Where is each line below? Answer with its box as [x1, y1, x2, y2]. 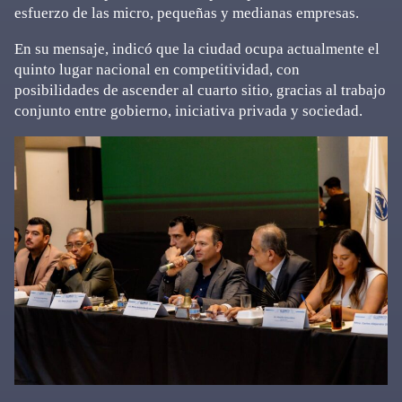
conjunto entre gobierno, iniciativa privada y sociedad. [14, 102, 363, 119]
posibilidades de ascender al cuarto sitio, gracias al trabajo [14, 82, 386, 99]
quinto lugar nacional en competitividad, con [14, 61, 300, 78]
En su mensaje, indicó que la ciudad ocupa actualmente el [14, 40, 380, 57]
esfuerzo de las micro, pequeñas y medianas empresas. [14, 4, 359, 22]
